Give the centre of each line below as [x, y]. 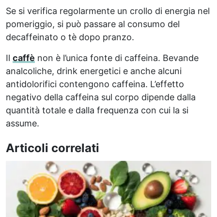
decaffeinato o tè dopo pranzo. [70, 37]
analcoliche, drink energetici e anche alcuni [94, 71]
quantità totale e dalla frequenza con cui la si [97, 110]
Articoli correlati [53, 148]
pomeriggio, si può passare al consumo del [93, 24]
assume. [23, 123]
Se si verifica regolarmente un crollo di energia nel [108, 11]
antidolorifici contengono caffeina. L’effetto [95, 84]
